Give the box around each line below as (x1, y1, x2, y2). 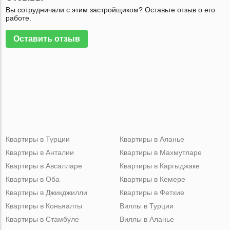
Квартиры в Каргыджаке (119, 162, 200, 170)
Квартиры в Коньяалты (6, 202, 83, 210)
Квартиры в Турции (6, 135, 70, 143)
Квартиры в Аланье (119, 135, 184, 143)
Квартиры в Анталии (6, 148, 74, 157)
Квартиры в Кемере (119, 175, 185, 183)
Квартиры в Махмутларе (119, 148, 202, 157)
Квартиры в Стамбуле (6, 215, 80, 223)
